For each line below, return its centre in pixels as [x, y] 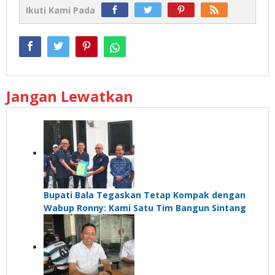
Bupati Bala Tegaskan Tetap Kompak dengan [145, 195]
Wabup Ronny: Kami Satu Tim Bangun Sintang [145, 207]
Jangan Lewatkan [70, 96]
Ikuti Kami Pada [60, 10]
